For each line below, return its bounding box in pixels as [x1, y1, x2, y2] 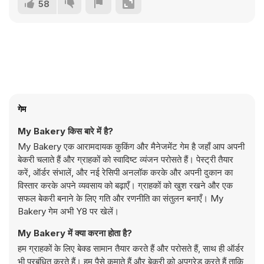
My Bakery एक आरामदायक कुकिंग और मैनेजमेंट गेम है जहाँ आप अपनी [18, 141, 245, 152]
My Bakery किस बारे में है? [18, 126, 113, 137]
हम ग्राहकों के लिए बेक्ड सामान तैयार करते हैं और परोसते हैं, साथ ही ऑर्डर [18, 243, 244, 254]
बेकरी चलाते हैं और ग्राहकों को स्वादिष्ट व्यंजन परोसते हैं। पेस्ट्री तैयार [18, 154, 233, 165]
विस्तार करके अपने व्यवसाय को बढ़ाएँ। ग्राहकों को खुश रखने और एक [18, 180, 233, 191]
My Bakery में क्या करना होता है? [18, 227, 132, 239]
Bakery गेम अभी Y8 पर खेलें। [18, 206, 119, 217]
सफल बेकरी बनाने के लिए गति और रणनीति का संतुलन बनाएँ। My [18, 193, 223, 204]
